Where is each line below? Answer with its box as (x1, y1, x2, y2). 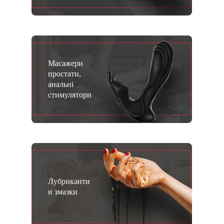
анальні (47, 80, 73, 89)
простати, (47, 69, 81, 78)
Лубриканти (47, 177, 90, 186)
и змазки (47, 187, 77, 196)
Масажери (47, 59, 83, 68)
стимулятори (47, 90, 91, 99)
